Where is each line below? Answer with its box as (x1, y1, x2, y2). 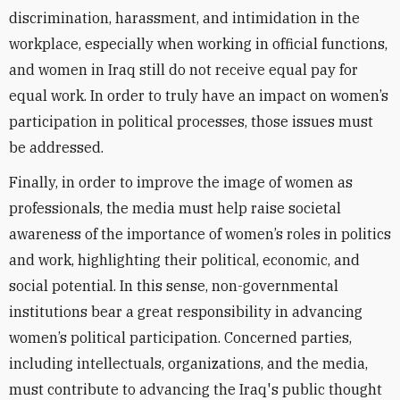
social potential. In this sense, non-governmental (9, 277, 338, 295)
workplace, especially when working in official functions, (9, 35, 387, 53)
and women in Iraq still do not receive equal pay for (9, 61, 358, 79)
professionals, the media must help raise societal (9, 199, 341, 217)
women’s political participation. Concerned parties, (9, 329, 352, 346)
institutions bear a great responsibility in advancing (9, 303, 362, 321)
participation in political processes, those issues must (9, 112, 373, 130)
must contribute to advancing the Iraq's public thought (9, 380, 382, 398)
